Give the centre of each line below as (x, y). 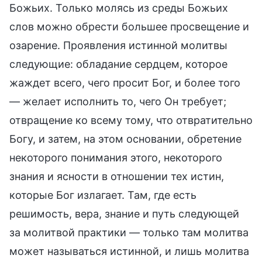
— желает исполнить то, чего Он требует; (118, 101)
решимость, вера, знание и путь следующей (124, 213)
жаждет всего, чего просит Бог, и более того (125, 82)
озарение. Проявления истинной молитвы (118, 45)
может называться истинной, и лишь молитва (129, 251)
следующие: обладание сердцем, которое (118, 64)
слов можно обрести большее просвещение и (129, 26)
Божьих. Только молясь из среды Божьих (119, 8)
